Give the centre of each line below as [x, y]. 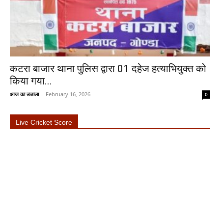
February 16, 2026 [68, 94]
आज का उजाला [24, 94]
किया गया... [31, 81]
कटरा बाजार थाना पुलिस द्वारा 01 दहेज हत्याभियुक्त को [108, 69]
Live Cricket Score [44, 122]
